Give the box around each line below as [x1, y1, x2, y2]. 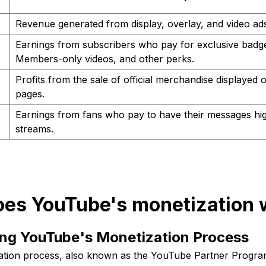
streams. [15, 123, 53, 135]
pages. [15, 88, 45, 100]
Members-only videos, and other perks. [15, 53, 194, 65]
